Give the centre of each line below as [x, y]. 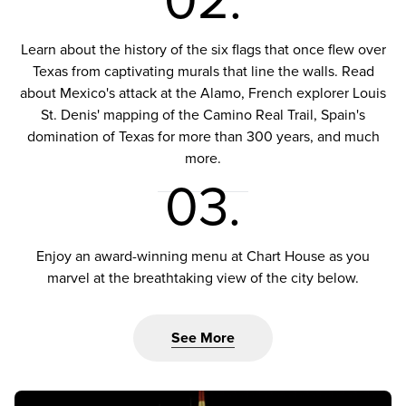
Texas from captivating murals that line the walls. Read [203, 72]
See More [203, 338]
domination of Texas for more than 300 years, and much [203, 137]
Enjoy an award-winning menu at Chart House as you [203, 257]
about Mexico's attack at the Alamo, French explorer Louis [203, 94]
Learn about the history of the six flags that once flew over [203, 50]
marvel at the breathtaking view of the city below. [203, 279]
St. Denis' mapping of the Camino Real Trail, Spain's [203, 116]
